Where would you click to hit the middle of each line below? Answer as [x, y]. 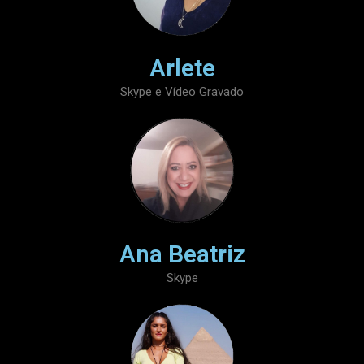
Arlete [182, 68]
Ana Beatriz [182, 253]
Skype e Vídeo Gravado [182, 92]
